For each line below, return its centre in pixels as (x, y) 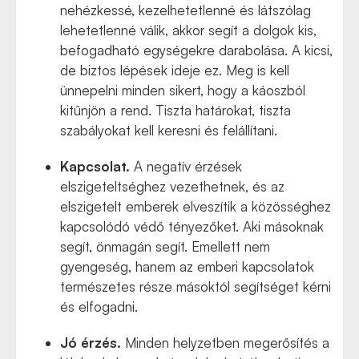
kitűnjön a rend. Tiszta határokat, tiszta (175, 110)
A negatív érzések (186, 166)
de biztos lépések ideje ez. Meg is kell (175, 70)
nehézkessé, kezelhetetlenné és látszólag (186, 10)
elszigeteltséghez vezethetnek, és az (172, 186)
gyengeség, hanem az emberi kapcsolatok (187, 266)
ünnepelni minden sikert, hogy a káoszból (183, 90)
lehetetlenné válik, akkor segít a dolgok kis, (188, 30)
